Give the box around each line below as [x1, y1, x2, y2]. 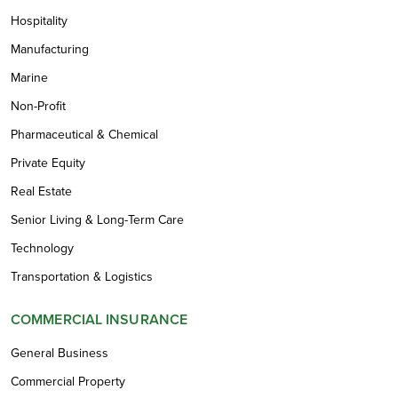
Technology [11, 238, 74, 258]
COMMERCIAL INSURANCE [11, 308, 187, 330]
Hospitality [11, 11, 68, 30]
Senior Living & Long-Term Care [11, 210, 184, 229]
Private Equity [11, 153, 85, 172]
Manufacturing [11, 39, 89, 59]
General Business [11, 343, 108, 362]
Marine [11, 68, 48, 87]
